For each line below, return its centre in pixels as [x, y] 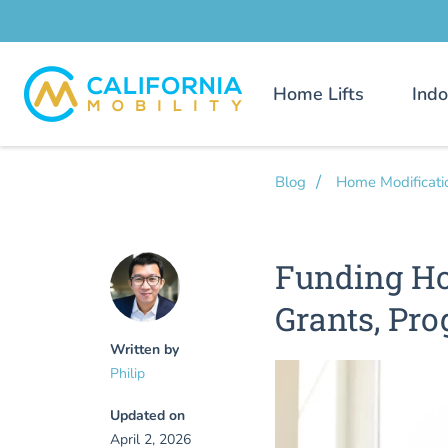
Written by [144, 349]
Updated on [147, 415]
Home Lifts [318, 93]
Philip [127, 373]
